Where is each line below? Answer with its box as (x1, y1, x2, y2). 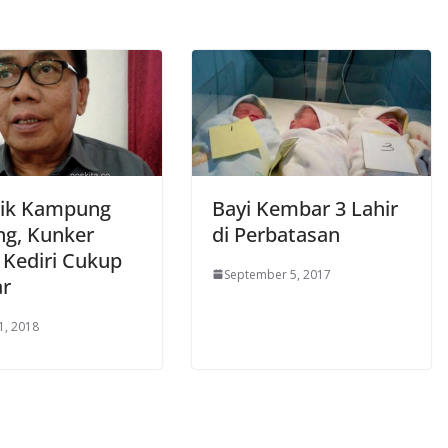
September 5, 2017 (224, 265, 331, 283)
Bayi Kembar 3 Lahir (212, 194, 398, 222)
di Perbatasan (212, 220, 340, 248)
